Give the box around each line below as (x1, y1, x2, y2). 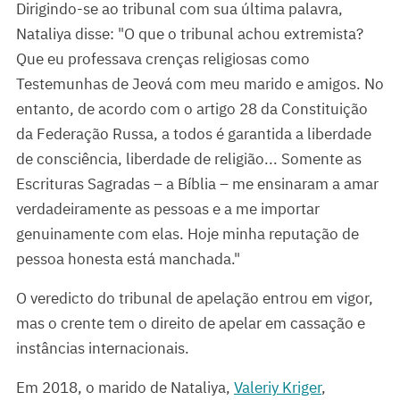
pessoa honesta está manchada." (16, 249, 240, 270)
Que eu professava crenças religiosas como (16, 49, 310, 70)
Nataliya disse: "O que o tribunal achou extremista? (16, 24, 363, 45)
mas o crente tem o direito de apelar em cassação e (16, 313, 365, 334)
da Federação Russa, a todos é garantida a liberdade (16, 124, 371, 145)
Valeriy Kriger (234, 378, 321, 398)
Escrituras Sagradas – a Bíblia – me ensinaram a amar (16, 174, 379, 195)
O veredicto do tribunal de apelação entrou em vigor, (16, 288, 373, 309)
